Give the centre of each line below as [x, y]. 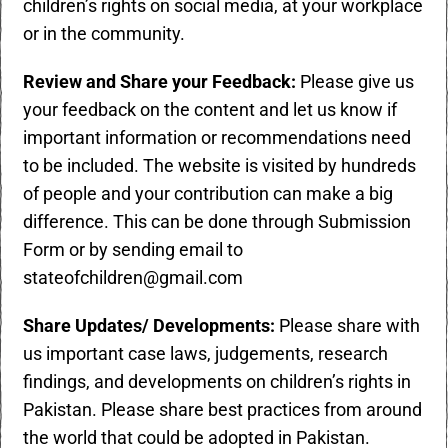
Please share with [348, 326]
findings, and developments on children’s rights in [217, 382]
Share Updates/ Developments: [149, 326]
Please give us [355, 82]
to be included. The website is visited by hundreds [220, 166]
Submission [365, 222]
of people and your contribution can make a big [208, 194]
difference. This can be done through [171, 222]
